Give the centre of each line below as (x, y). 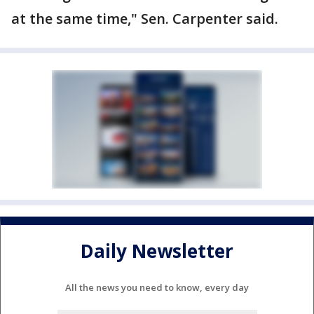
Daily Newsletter (157, 251)
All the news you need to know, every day (157, 287)
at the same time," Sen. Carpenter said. (145, 19)
